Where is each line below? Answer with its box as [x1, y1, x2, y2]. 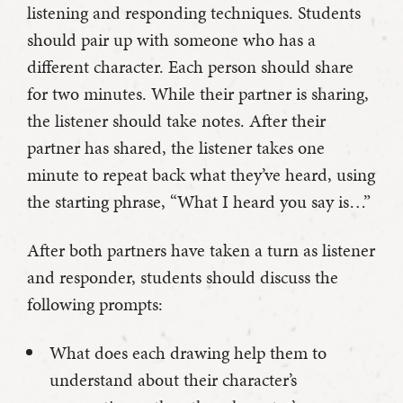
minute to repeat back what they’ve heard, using [27, 161, 375, 187]
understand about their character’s [49, 366, 297, 392]
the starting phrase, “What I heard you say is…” [27, 188, 371, 214]
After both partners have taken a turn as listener [27, 237, 375, 263]
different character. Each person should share [27, 53, 354, 79]
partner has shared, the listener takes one [27, 134, 325, 160]
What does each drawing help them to [49, 339, 327, 365]
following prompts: [27, 291, 163, 317]
